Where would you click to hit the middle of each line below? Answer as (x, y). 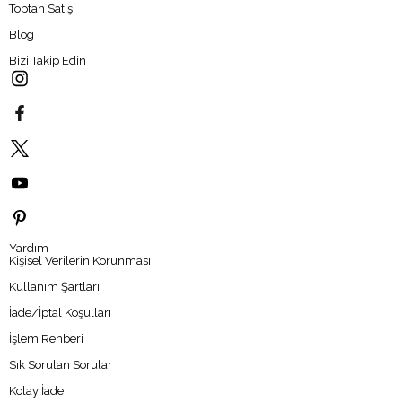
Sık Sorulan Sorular (61, 364)
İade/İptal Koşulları (60, 312)
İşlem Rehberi (46, 338)
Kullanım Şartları (54, 286)
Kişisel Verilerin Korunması (80, 260)
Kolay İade (36, 390)
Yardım (29, 248)
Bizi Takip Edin (48, 60)
